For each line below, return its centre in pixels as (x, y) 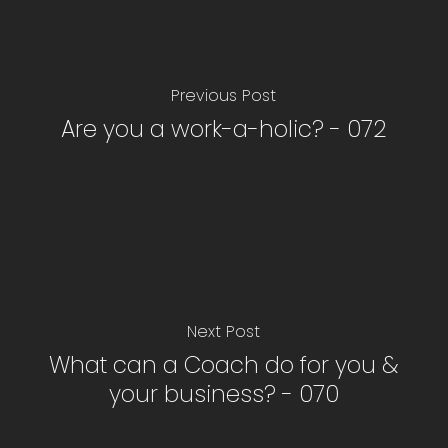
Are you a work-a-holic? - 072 (223, 129)
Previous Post (224, 96)
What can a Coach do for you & (224, 364)
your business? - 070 (223, 393)
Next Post (224, 331)
